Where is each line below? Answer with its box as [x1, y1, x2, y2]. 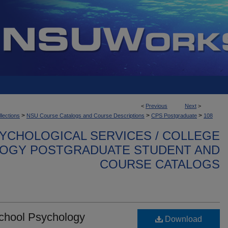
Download [163, 215, 202, 223]
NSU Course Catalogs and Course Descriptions [26, 112, 145, 119]
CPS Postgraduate [151, 112, 197, 119]
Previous [146, 103, 167, 109]
